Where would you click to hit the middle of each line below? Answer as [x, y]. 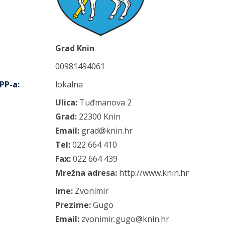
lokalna [69, 84]
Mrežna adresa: [86, 173]
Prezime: [73, 205]
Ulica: [66, 102]
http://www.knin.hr [154, 173]
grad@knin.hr [107, 130]
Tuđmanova [102, 102]
